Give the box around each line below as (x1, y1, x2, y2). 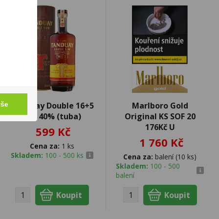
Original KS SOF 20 (124, 110, 196, 122)
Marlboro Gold (131, 100, 188, 111)
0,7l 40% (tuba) (22, 110, 81, 122)
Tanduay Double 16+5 (10, 100, 94, 111)
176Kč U (145, 121, 175, 132)
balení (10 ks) (153, 152, 197, 161)
